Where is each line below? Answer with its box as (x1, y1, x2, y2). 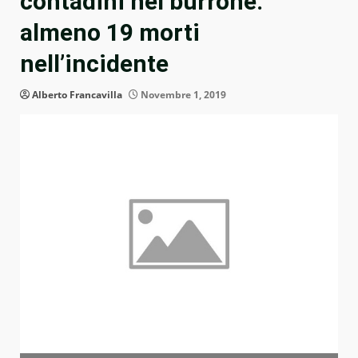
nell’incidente (20, 50, 169, 78)
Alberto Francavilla (32, 88, 122, 102)
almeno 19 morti (20, 18, 200, 47)
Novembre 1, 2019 (138, 88, 226, 102)
